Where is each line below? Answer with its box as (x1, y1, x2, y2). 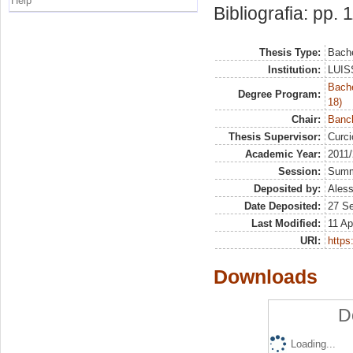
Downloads (214, 266, 318, 288)
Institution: (267, 64, 321, 76)
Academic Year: (244, 148, 321, 161)
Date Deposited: (243, 200, 321, 213)
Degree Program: (237, 88, 321, 101)
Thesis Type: (258, 46, 321, 59)
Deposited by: (253, 183, 321, 195)
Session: (277, 165, 321, 178)
